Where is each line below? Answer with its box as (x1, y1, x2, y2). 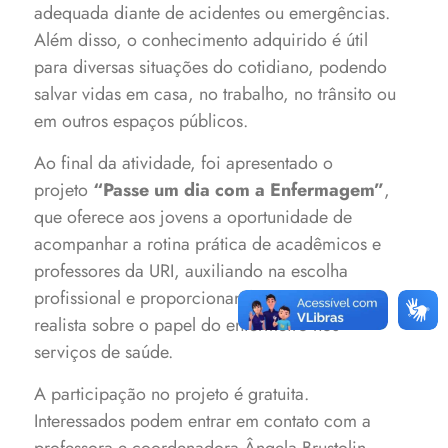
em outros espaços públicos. (34, 108, 249, 134)
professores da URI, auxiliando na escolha (34, 258, 349, 284)
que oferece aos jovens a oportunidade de (34, 204, 353, 230)
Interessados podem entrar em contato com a (34, 408, 372, 434)
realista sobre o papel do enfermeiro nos (34, 312, 340, 338)
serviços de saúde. (34, 339, 174, 365)
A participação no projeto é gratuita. (34, 381, 310, 407)
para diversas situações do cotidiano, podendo (34, 54, 388, 80)
